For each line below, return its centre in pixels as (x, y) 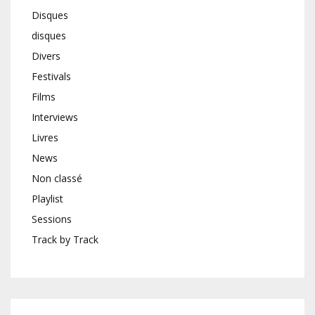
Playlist (47, 199)
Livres (45, 138)
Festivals (51, 77)
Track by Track (65, 240)
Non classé (57, 179)
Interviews (55, 117)
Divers (46, 56)
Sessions (52, 219)
